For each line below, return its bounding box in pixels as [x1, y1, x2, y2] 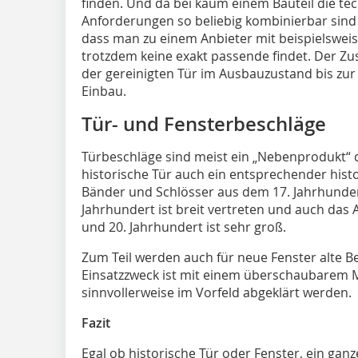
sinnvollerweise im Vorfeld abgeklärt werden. [82, 283, 352, 301]
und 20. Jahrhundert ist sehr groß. [82, 217, 286, 236]
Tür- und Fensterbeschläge [82, 110, 326, 137]
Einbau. [82, 82, 126, 100]
